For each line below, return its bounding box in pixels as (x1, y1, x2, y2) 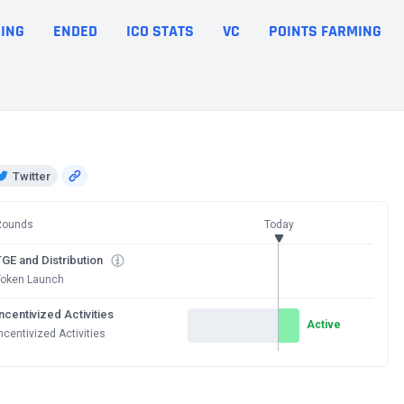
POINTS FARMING (269, 20, 381, 41)
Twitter (13, 169, 50, 183)
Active (307, 317, 341, 331)
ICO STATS (126, 20, 194, 41)
